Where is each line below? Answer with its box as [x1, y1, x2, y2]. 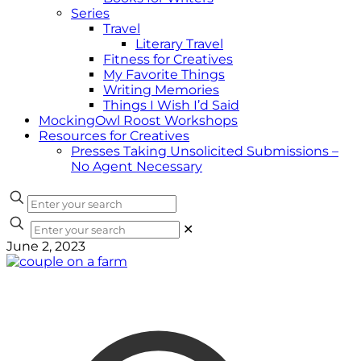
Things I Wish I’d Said [103, 98, 239, 113]
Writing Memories [103, 82, 219, 98]
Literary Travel [135, 36, 223, 52]
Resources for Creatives [39, 128, 189, 143]
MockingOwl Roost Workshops [39, 113, 238, 128]
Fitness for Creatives [103, 52, 233, 67]
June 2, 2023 [6, 239, 85, 254]
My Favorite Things [103, 67, 225, 82]
